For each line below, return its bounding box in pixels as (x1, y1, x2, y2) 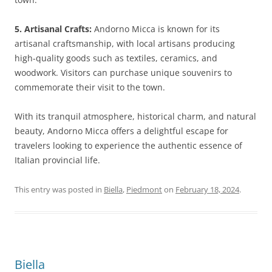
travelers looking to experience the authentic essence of (15, 140, 242, 151)
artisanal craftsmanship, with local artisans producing (15, 38, 235, 49)
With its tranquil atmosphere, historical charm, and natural (15, 110, 256, 122)
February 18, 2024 (175, 184, 239, 195)
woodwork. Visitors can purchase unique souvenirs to (15, 67, 232, 78)
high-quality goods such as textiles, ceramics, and (15, 52, 217, 64)
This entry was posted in (15, 184, 104, 195)
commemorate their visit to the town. (15, 81, 165, 93)
